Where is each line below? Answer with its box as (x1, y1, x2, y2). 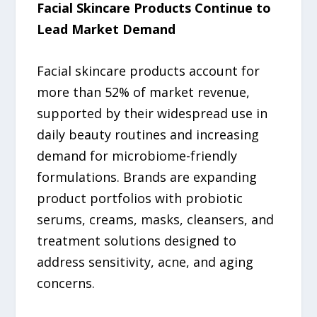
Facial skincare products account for (37, 62, 260, 79)
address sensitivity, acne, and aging (37, 253, 254, 270)
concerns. (37, 274, 96, 292)
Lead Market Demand (37, 20, 176, 38)
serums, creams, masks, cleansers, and (37, 210, 275, 228)
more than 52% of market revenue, (37, 83, 250, 100)
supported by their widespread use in (37, 104, 268, 122)
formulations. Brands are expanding (37, 168, 258, 185)
